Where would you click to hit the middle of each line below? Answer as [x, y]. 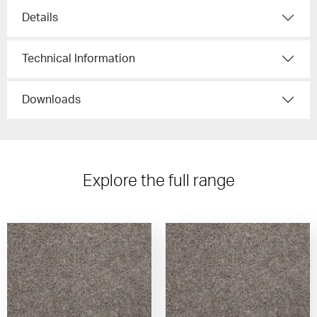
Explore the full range [158, 181]
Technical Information [79, 58]
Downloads [51, 99]
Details [40, 17]
